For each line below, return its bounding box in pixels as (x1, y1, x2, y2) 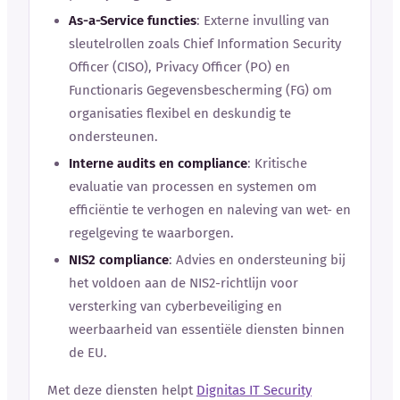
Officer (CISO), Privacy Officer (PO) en (69, 58, 290, 75)
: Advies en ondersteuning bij (169, 251, 346, 268)
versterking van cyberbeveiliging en (69, 297, 282, 314)
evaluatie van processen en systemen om (69, 178, 317, 195)
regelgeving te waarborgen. (69, 224, 234, 241)
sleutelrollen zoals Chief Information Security (69, 35, 341, 52)
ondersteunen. (69, 128, 158, 145)
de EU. (69, 344, 107, 361)
